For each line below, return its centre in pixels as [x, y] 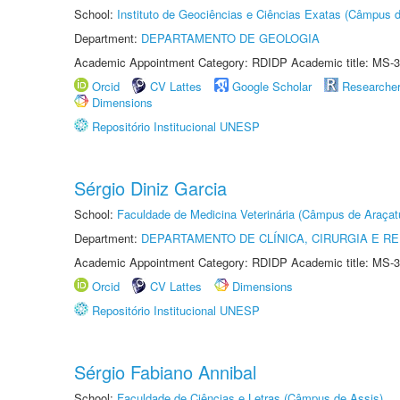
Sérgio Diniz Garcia [150, 188]
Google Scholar [272, 86]
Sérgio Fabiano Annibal [165, 372]
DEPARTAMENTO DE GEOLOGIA [230, 38]
